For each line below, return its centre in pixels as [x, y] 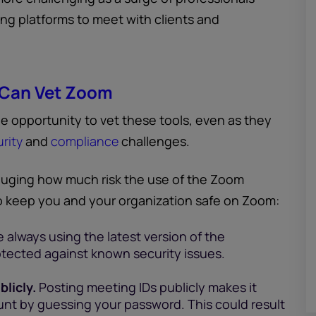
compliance [85, 141]
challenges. [154, 141]
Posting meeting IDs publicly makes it [146, 287]
